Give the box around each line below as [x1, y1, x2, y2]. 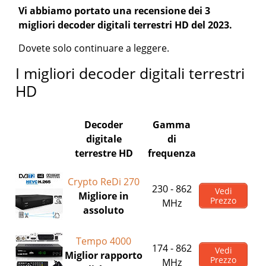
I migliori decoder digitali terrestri [15, 63, 245, 83]
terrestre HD [74, 147, 133, 160]
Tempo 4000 [76, 235, 132, 248]
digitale [85, 132, 122, 145]
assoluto [83, 204, 125, 217]
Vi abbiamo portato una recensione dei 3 [18, 4, 211, 17]
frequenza [147, 147, 196, 160]
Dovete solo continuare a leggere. [18, 42, 170, 55]
